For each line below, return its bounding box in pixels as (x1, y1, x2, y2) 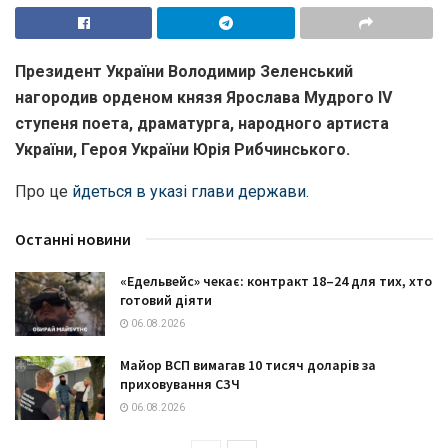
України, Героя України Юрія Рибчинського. (15, 139, 350, 159)
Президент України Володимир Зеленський (15, 61, 353, 81)
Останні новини (15, 228, 131, 249)
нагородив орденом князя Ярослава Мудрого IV (15, 87, 392, 107)
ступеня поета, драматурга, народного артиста (15, 113, 389, 133)
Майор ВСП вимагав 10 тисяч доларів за (120, 356, 376, 375)
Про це (15, 181, 72, 201)
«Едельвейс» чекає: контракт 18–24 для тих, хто (120, 271, 432, 290)
